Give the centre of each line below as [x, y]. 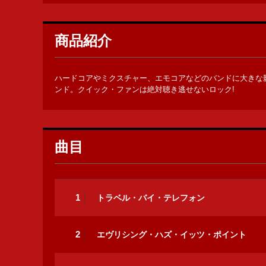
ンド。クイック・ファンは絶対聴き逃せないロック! [145, 90]
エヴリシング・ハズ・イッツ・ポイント [172, 234]
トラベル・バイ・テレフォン [151, 197]
